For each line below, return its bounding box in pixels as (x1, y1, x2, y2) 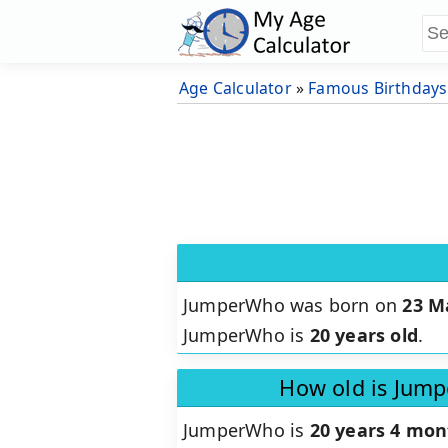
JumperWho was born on (183, 293, 403, 318)
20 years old (309, 323, 419, 348)
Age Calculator (179, 77, 292, 99)
